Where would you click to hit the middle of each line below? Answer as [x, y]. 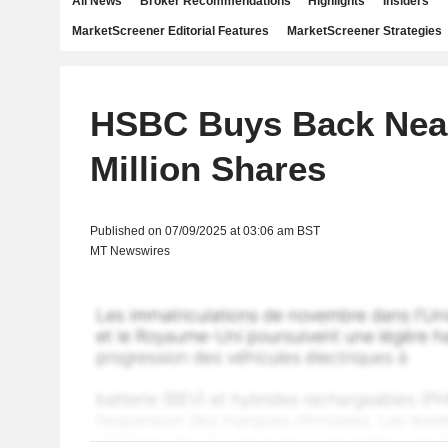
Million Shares [207, 168]
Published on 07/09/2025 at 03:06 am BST [204, 231]
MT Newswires [129, 251]
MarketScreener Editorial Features [170, 31]
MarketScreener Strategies [364, 31]
